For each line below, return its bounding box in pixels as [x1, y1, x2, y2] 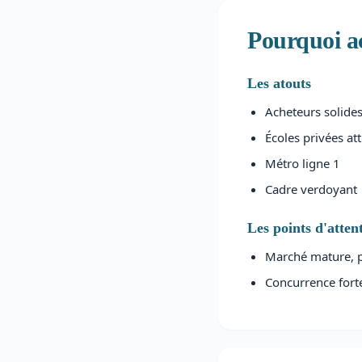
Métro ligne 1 [265, 155, 340, 171]
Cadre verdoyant [265, 181, 357, 197]
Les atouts [247, 75, 311, 91]
